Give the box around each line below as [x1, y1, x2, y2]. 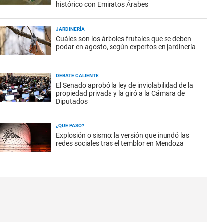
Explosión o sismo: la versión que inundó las [56, 131, 189, 139]
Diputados [56, 97, 88, 105]
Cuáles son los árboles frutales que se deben [56, 35, 191, 43]
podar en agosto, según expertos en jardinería [56, 43, 196, 51]
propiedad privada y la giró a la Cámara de [56, 89, 185, 97]
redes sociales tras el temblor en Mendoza [56, 139, 184, 147]
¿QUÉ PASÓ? [56, 123, 84, 128]
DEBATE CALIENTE [56, 73, 99, 78]
